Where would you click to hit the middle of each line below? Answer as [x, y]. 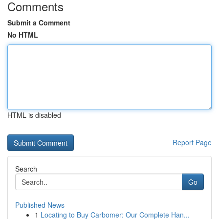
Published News [40, 205]
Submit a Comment [39, 22]
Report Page [192, 142]
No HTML [23, 35]
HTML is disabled [34, 115]
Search [26, 169]
